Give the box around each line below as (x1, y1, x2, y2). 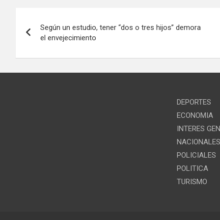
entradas (15, 48, 77, 67)
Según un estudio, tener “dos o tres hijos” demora (40, 23, 201, 32)
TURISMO (176, 177, 207, 187)
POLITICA (176, 164, 208, 173)
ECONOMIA (176, 111, 213, 120)
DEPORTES (176, 98, 211, 107)
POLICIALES (176, 151, 216, 160)
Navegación (15, 8, 98, 27)
